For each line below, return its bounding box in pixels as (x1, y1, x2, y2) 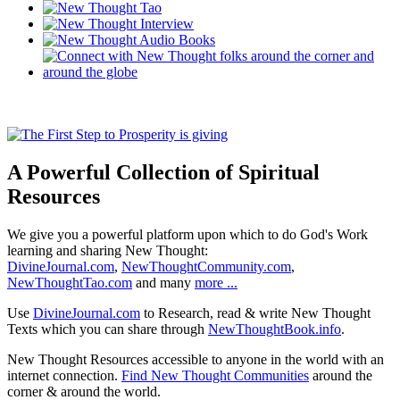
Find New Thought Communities (121, 368, 309, 384)
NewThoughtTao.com (7, 275, 132, 291)
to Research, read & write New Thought (140, 305, 371, 321)
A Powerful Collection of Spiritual (7, 161, 320, 185)
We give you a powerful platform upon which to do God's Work (7, 227, 368, 243)
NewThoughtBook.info (208, 321, 341, 337)
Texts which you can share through (7, 321, 208, 337)
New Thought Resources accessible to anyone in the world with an (7, 352, 384, 368)
